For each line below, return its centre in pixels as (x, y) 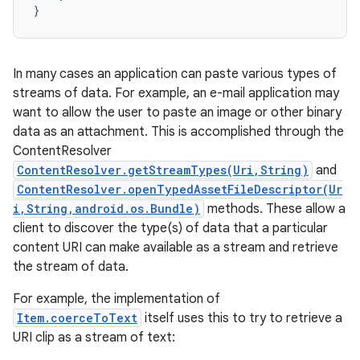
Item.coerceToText (77, 318)
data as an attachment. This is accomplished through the (178, 132)
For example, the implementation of (117, 299)
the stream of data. (71, 267)
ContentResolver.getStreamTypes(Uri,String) (163, 170)
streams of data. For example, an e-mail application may (176, 93)
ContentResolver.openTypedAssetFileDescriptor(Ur (180, 189)
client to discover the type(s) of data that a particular (170, 228)
